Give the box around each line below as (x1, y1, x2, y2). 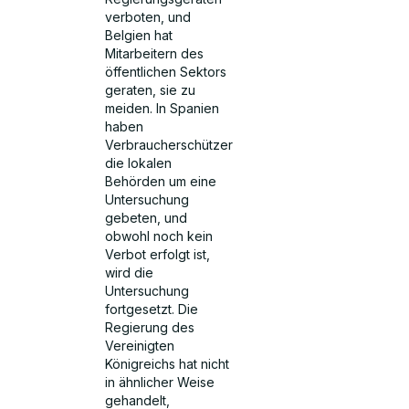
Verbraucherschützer (105, 136, 234, 152)
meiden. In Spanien (105, 100, 220, 116)
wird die (105, 264, 154, 280)
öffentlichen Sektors (105, 63, 227, 79)
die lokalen (105, 154, 173, 171)
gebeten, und (105, 209, 188, 225)
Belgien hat (105, 26, 173, 43)
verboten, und (105, 8, 192, 25)
